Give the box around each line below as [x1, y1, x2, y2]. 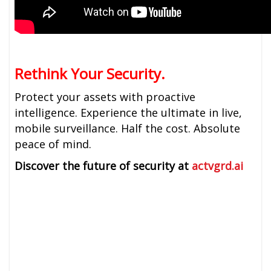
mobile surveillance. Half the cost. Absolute [15, 121, 241, 136]
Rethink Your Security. [15, 64, 166, 84]
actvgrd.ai [192, 158, 244, 174]
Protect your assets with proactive [15, 90, 196, 105]
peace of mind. [15, 137, 92, 152]
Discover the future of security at [15, 158, 189, 174]
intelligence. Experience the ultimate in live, [15, 105, 243, 120]
